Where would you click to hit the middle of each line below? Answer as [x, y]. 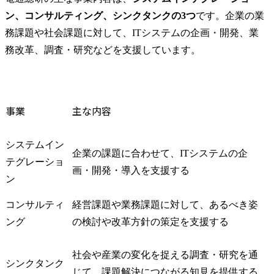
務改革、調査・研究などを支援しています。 [103, 50]
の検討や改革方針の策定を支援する [150, 221]
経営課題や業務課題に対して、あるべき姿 [165, 204]
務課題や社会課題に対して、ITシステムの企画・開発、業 [132, 32]
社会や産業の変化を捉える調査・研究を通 [165, 254]
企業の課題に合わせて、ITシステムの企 [160, 153]
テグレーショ [35, 161]
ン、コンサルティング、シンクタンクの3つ [100, 15]
